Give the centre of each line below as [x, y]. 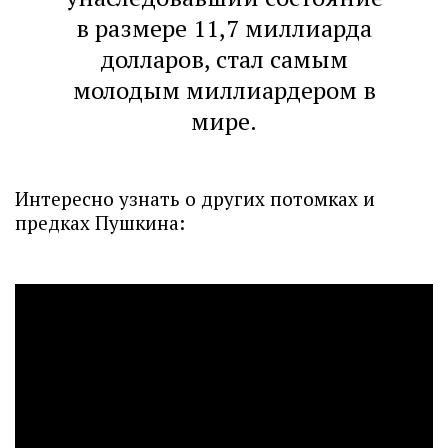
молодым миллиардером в [224, 90]
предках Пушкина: [100, 223]
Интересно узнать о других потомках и [195, 199]
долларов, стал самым [224, 59]
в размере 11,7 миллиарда [224, 28]
